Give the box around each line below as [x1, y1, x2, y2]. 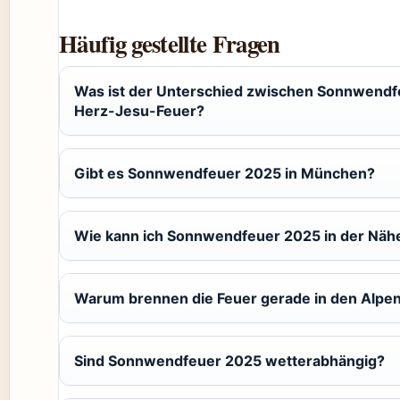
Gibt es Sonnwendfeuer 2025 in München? [74, 164, 375, 183]
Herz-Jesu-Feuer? [74, 102, 204, 121]
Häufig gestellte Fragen [59, 26, 280, 62]
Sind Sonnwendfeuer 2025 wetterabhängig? [74, 352, 385, 371]
